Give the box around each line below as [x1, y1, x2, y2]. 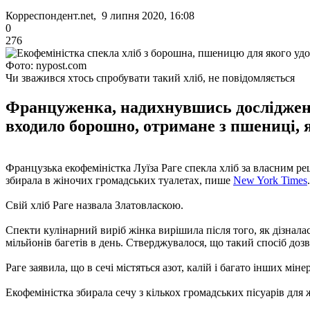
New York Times [233, 174, 307, 186]
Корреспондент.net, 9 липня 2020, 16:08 [6, 9, 194, 21]
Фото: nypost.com [6, 59, 86, 71]
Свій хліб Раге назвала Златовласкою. [6, 199, 183, 211]
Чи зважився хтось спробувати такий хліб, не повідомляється [6, 71, 295, 84]
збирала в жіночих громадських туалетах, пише [6, 174, 233, 186]
